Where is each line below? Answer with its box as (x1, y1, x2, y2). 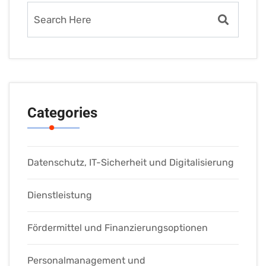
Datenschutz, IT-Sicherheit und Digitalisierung (27, 157, 234, 169)
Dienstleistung (27, 189, 92, 201)
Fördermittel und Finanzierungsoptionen (27, 222, 208, 234)
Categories (27, 104, 97, 122)
